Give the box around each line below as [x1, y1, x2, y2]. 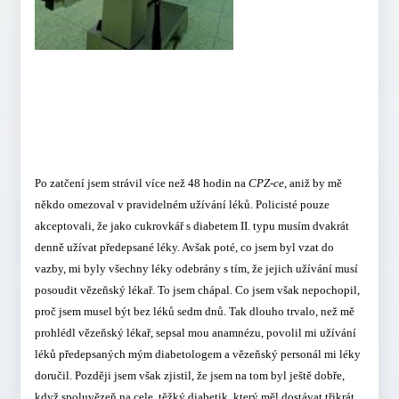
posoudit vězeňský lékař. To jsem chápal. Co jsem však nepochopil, [34, 282, 360, 297]
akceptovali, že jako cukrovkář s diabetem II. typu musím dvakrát [34, 218, 349, 232]
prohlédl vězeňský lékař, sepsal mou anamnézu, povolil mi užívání [34, 325, 356, 339]
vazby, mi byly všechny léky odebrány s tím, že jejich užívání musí [34, 261, 358, 275]
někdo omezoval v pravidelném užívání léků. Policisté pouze [34, 197, 330, 211]
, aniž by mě [283, 175, 342, 190]
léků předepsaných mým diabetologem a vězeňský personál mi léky [34, 346, 361, 361]
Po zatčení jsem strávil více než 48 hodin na [34, 175, 248, 190]
